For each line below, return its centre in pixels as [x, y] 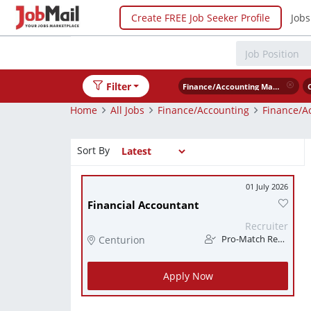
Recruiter [267, 226]
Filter [118, 86]
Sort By [93, 150]
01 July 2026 [267, 186]
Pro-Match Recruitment [249, 239]
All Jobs [127, 110]
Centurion [122, 240]
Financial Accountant [143, 205]
